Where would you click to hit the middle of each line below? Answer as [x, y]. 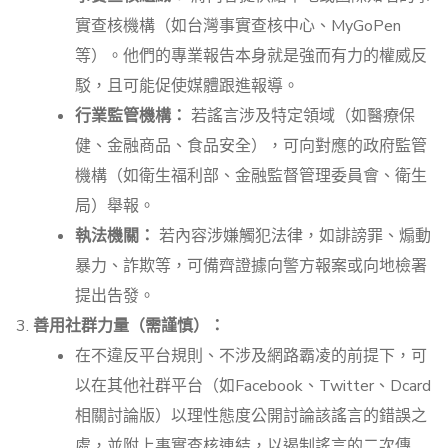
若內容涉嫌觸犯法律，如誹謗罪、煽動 [293, 236]
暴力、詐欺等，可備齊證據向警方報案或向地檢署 [251, 266]
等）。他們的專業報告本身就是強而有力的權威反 [251, 56]
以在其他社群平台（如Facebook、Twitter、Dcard [253, 386]
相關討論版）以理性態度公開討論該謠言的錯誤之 [251, 416]
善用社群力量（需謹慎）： [129, 326]
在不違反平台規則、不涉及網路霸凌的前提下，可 [251, 356]
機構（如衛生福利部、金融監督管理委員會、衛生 [251, 176]
